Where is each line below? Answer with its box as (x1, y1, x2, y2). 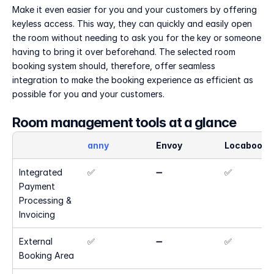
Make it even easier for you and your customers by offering (12, 4, 257, 15)
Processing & (19, 195, 72, 206)
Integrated (19, 167, 62, 177)
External (19, 236, 53, 246)
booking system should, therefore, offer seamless (12, 61, 215, 71)
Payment (19, 181, 55, 191)
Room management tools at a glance (12, 114, 236, 130)
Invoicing (19, 209, 55, 220)
